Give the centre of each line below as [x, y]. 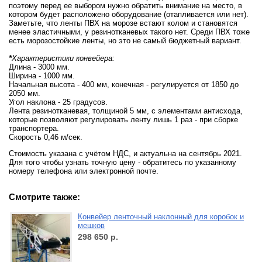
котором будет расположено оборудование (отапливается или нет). [129, 14]
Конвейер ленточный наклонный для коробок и [161, 217]
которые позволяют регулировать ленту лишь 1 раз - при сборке [123, 120]
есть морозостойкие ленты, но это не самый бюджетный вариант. [125, 41]
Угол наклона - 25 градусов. [58, 102]
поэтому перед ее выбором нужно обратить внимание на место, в [125, 6]
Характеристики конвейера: [63, 58]
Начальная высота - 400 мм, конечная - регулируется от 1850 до [124, 85]
